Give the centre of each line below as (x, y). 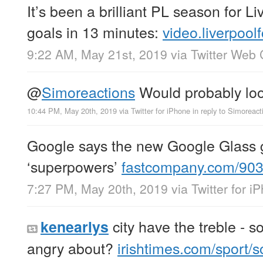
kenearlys (75, 227)
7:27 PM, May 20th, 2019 (97, 189)
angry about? (72, 248)
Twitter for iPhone (161, 111)
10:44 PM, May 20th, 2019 (72, 111)
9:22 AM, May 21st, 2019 (97, 54)
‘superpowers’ (74, 166)
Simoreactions (88, 92)
